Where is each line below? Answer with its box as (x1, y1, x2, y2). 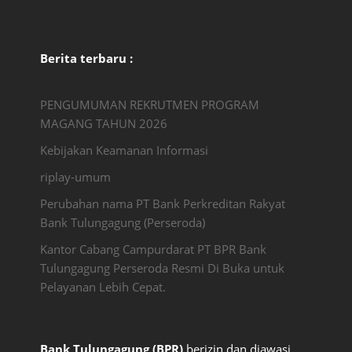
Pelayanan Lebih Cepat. (39, 278, 166, 295)
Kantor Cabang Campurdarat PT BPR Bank (39, 240, 266, 257)
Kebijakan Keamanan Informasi (39, 141, 208, 158)
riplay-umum (39, 168, 111, 185)
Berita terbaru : (39, 49, 133, 66)
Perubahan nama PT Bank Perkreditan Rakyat (39, 195, 285, 211)
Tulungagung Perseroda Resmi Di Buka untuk (39, 259, 284, 276)
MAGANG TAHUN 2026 (39, 115, 167, 131)
